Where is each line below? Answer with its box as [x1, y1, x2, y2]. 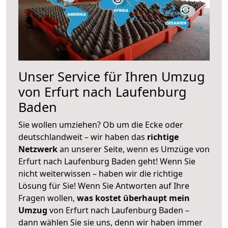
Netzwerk [18, 143, 60, 155]
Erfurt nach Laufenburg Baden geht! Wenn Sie [18, 155, 195, 167]
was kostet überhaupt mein [77, 192, 190, 204]
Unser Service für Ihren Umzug [18, 67, 205, 85]
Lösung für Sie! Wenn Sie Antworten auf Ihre [18, 180, 189, 191]
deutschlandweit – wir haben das [18, 131, 147, 142]
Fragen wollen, [18, 192, 77, 204]
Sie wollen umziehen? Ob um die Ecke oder [18, 119, 183, 130]
